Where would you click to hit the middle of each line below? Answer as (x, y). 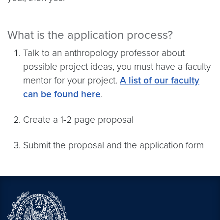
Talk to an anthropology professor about (104, 53)
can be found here (62, 94)
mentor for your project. (71, 80)
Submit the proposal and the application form (113, 145)
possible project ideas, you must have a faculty (117, 67)
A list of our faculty (160, 80)
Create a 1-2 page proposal (78, 120)
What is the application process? (90, 35)
